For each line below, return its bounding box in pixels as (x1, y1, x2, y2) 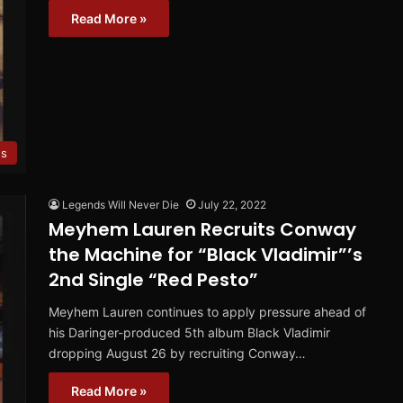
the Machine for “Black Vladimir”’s (49, 242, 363, 268)
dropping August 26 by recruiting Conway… (49, 345, 306, 362)
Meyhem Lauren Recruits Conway (49, 217, 356, 243)
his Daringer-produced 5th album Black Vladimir (49, 325, 330, 341)
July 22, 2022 (198, 198, 266, 212)
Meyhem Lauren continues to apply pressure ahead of (49, 304, 366, 320)
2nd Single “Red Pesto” (49, 267, 258, 293)
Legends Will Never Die (62, 198, 179, 212)
